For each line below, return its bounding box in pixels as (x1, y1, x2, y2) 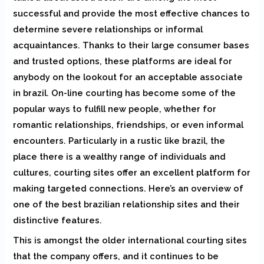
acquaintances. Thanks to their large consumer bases (13, 40, 250, 50)
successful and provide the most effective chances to (13, 8, 250, 18)
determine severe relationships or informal (13, 24, 203, 34)
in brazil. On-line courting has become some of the (13, 88, 236, 98)
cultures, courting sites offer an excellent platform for (13, 167, 251, 177)
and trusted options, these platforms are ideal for (13, 56, 233, 66)
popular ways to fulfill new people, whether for (13, 104, 217, 114)
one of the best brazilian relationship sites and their (13, 199, 240, 209)
